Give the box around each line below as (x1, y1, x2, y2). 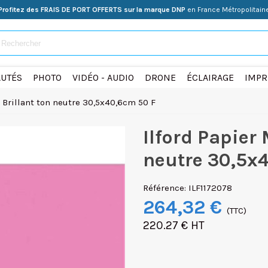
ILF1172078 (188, 182, 232, 193)
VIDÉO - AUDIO (72, 72, 134, 83)
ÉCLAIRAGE (186, 72, 234, 83)
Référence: (143, 182, 186, 193)
